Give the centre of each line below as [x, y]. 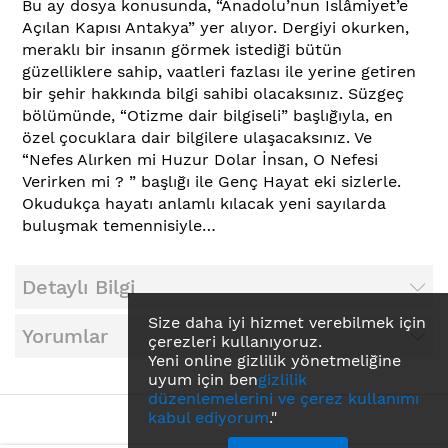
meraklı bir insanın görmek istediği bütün [182, 50]
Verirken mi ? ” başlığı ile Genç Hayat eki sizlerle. [211, 182]
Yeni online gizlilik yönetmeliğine [274, 360]
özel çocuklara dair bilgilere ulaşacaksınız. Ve [197, 138]
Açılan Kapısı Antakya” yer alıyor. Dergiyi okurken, [215, 28]
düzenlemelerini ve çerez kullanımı [283, 398]
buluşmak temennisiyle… [119, 226]
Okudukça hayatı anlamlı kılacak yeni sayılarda [204, 204]
